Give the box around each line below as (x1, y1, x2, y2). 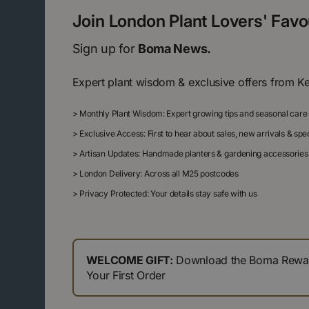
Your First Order (86, 268, 166, 283)
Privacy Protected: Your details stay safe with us (77, 188, 257, 199)
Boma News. (137, 41, 211, 57)
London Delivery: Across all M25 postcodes (77, 168, 239, 179)
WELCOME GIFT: (86, 253, 173, 268)
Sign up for (72, 41, 138, 57)
